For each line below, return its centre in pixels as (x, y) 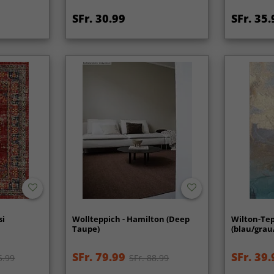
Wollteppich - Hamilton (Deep (131, 219)
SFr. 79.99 (99, 257)
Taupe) (86, 228)
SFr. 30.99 (99, 19)
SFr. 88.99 (149, 257)
